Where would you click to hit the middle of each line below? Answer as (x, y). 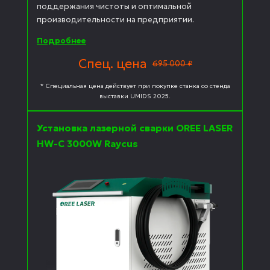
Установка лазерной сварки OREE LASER (135, 128)
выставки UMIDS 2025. (135, 96)
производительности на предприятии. (115, 19)
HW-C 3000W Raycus (87, 144)
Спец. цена (112, 64)
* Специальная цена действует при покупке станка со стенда (135, 86)
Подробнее (61, 40)
